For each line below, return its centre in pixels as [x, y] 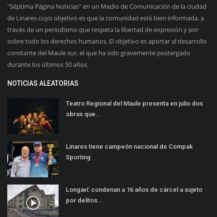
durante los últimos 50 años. [48, 64]
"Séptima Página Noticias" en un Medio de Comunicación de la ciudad [107, 6]
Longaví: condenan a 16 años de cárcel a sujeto [134, 189]
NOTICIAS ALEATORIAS [43, 83]
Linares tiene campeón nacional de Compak [129, 146]
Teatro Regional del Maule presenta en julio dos [134, 103]
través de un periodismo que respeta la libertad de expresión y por [103, 29]
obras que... [84, 114]
